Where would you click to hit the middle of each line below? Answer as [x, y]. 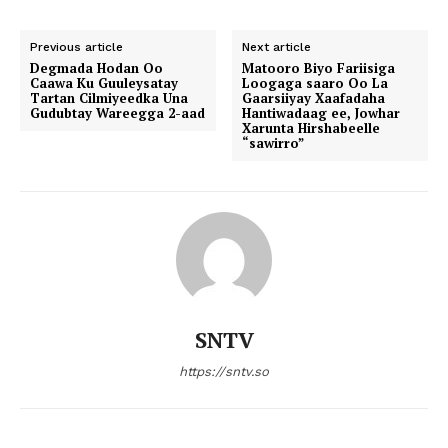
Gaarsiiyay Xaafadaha [314, 98]
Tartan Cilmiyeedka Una [109, 98]
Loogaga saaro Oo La [315, 83]
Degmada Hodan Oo [96, 68]
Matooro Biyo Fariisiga [319, 68]
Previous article [76, 47]
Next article [277, 47]
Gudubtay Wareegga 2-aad [117, 113]
